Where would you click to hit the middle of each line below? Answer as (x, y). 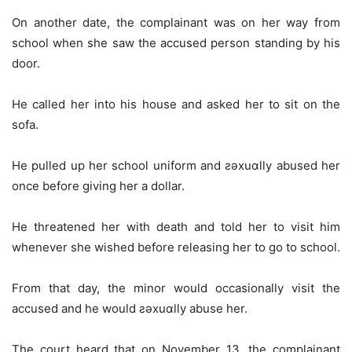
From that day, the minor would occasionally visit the (176, 288)
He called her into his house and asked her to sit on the (176, 104)
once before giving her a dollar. (98, 186)
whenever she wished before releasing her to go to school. (176, 247)
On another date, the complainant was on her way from (176, 23)
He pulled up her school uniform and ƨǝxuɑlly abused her (176, 166)
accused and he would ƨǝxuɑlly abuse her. (130, 309)
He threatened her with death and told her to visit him (176, 227)
